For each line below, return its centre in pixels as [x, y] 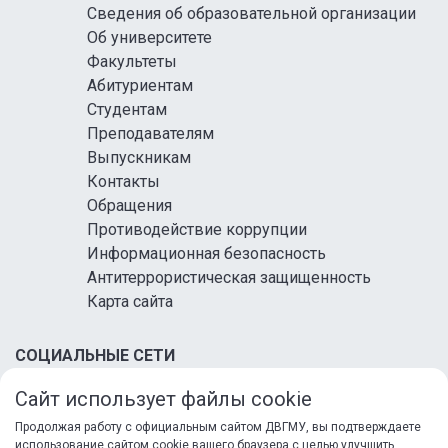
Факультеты [132, 62]
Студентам [127, 110]
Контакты [123, 182]
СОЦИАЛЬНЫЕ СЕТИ [95, 356]
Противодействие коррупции [197, 230]
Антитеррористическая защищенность [229, 278]
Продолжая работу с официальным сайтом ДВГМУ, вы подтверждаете [218, 427]
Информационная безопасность [206, 254]
